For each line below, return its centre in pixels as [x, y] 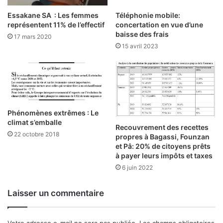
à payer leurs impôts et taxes [164, 156]
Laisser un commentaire [56, 193]
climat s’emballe [35, 122]
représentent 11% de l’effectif [56, 24]
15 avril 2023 [140, 46]
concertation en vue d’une [159, 24]
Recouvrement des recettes [162, 127]
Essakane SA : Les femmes [53, 15]
